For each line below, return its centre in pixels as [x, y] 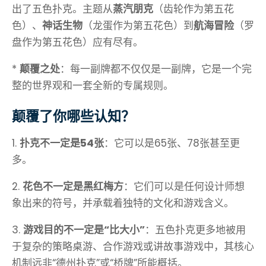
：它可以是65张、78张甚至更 [172, 143]
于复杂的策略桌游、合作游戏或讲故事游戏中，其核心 [133, 247]
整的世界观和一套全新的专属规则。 [93, 86]
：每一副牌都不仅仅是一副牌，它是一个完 [156, 69]
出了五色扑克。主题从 [62, 9]
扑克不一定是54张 [62, 143]
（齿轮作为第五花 [194, 9]
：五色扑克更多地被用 [195, 230]
